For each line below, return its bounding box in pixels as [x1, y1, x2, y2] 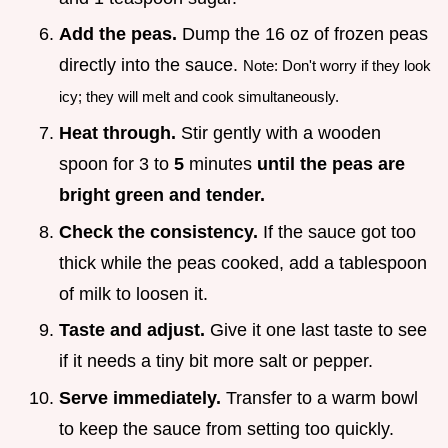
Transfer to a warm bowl [221, 387, 418, 408]
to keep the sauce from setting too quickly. [59, 418, 394, 439]
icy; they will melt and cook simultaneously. [59, 88, 339, 106]
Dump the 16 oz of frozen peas [177, 24, 428, 45]
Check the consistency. [59, 221, 258, 242]
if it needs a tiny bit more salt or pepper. [59, 351, 373, 372]
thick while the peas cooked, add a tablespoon [59, 252, 427, 273]
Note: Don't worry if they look [243, 57, 431, 75]
